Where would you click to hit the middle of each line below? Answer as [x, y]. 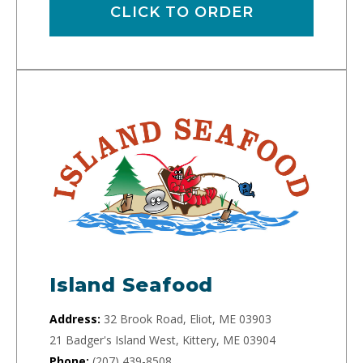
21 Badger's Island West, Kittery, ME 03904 [162, 340]
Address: [75, 319]
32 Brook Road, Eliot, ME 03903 [188, 319]
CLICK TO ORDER [181, 13]
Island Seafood [132, 285]
